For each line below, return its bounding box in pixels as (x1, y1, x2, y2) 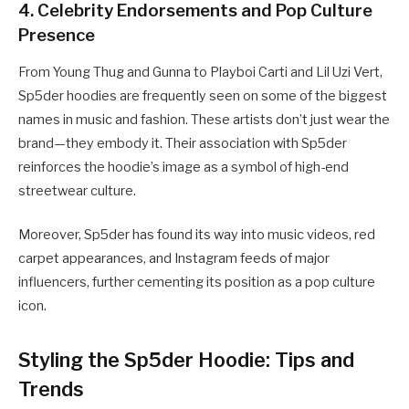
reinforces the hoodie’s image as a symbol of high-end (18, 159, 349, 176)
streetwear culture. (18, 183, 136, 200)
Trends (18, 376, 84, 401)
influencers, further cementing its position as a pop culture (18, 274, 375, 291)
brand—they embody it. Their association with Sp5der (18, 135, 347, 152)
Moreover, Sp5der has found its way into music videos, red (18, 226, 375, 244)
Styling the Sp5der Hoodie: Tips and (18, 347, 354, 372)
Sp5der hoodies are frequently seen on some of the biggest (18, 88, 387, 105)
